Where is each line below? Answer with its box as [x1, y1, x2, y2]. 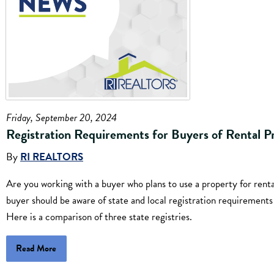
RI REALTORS [20, 149, 83, 165]
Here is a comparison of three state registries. [6, 209, 192, 225]
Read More [16, 242, 57, 256]
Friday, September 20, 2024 [6, 109, 117, 125]
